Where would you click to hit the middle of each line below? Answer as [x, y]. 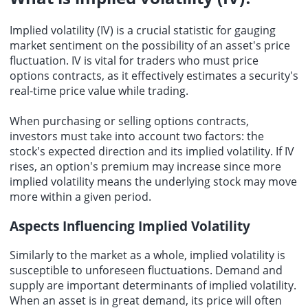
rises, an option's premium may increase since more [145, 167]
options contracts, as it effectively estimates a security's [154, 76]
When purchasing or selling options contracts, [129, 121]
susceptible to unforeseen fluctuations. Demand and [146, 270]
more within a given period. [80, 197]
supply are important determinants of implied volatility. [153, 285]
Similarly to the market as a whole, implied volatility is [147, 255]
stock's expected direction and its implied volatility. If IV [152, 152]
